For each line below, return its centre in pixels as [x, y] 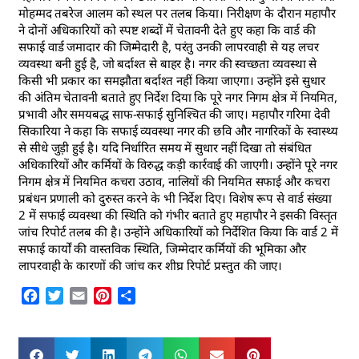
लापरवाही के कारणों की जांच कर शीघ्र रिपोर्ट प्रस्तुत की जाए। [151, 266]
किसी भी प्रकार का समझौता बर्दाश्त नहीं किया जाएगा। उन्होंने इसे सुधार [172, 81]
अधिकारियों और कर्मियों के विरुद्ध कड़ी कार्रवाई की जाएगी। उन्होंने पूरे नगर [178, 165]
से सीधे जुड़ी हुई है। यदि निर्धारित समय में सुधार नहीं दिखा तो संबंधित [165, 148]
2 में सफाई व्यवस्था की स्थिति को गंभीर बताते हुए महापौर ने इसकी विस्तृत [178, 215]
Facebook [69, 296]
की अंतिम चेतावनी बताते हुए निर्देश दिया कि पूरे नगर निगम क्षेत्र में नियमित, [178, 97]
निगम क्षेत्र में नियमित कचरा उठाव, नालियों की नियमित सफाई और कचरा [174, 182]
